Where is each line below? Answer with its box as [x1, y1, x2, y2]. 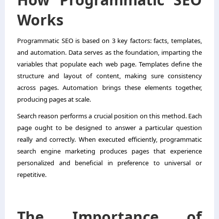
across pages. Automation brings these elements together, [17, 83, 202, 92]
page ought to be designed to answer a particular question [17, 123, 202, 132]
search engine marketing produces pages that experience [17, 146, 202, 155]
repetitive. [17, 170, 46, 179]
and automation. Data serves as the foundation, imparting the [17, 47, 202, 57]
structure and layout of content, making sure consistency [17, 71, 202, 80]
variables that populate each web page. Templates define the [17, 59, 202, 68]
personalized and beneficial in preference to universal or [17, 158, 202, 167]
